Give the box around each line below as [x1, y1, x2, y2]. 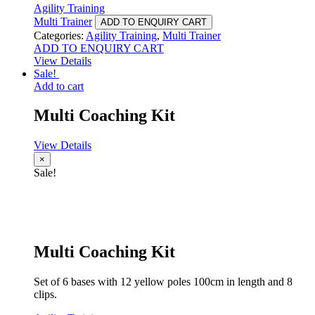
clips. [34, 288, 57, 301]
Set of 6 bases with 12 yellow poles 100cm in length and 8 [34, 276, 292, 288]
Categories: [34, 29, 86, 41]
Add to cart [34, 79, 84, 92]
